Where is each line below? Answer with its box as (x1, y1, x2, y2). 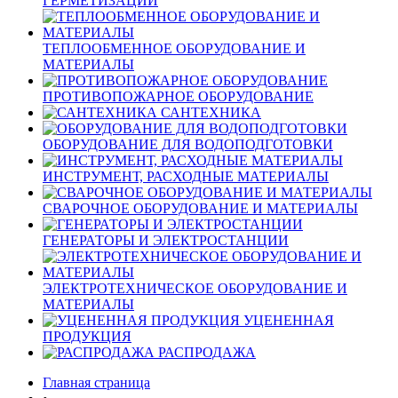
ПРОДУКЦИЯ (43, 328, 131, 344)
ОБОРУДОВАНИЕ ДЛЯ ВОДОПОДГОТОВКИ (43, 136, 333, 152)
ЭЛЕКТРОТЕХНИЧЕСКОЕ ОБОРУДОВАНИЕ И (43, 280, 347, 296)
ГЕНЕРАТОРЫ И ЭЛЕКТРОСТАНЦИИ (43, 232, 289, 248)
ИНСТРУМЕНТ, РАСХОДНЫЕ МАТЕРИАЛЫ (43, 168, 329, 184)
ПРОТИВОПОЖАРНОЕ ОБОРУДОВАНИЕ (43, 88, 314, 104)
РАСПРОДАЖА (158, 344, 256, 360)
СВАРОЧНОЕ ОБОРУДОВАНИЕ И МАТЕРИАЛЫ (43, 200, 358, 216)
